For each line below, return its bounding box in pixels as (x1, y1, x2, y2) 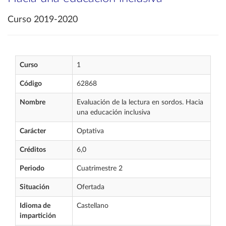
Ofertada (77, 184, 104, 191)
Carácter (20, 128, 46, 135)
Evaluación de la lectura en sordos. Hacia (77, 99, 203, 106)
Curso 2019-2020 (8, 15, 78, 24)
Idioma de (20, 202, 50, 209)
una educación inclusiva (77, 109, 150, 116)
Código (20, 80, 42, 87)
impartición (20, 212, 56, 219)
